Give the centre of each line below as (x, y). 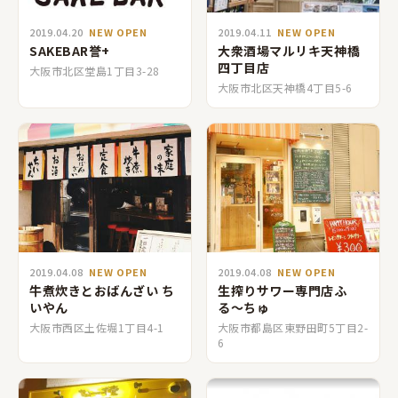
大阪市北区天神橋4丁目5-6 (285, 87)
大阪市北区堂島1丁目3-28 (95, 70)
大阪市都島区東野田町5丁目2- (293, 327)
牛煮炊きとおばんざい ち (102, 291)
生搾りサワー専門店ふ (283, 291)
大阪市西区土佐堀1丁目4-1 (97, 327)
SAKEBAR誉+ (70, 50)
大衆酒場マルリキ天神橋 (289, 50)
